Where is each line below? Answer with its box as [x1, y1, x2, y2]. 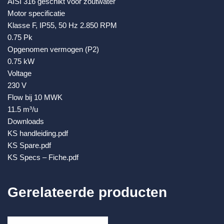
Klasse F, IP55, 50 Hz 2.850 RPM [7, 21, 117, 30]
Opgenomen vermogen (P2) [7, 45, 99, 54]
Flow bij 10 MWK [7, 93, 62, 102]
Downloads [7, 117, 44, 126]
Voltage [7, 69, 31, 78]
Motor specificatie [7, 9, 65, 18]
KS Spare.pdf [7, 141, 51, 150]
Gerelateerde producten [7, 184, 167, 200]
